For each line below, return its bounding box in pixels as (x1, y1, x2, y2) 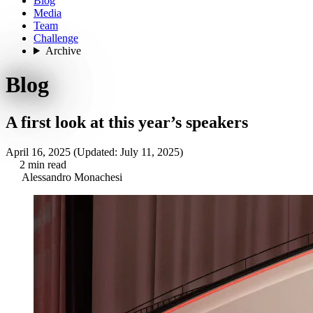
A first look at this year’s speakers (6, 112, 252, 131)
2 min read (20, 158, 66, 170)
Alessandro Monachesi (22, 170, 122, 183)
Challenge (34, 32, 78, 44)
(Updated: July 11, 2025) (73, 145, 183, 158)
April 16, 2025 (6, 145, 73, 158)
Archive (45, 45, 81, 57)
